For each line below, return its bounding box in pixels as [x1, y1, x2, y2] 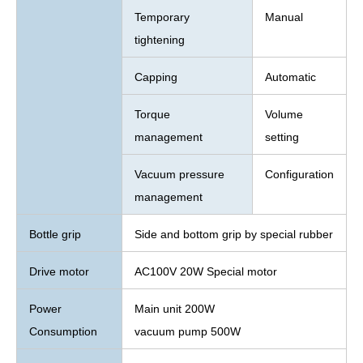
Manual [265, 10, 303, 23]
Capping [135, 70, 177, 83]
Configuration [265, 167, 334, 181]
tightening [135, 32, 185, 46]
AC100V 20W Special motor [135, 264, 277, 278]
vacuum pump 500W [135, 324, 241, 338]
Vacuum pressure [135, 167, 224, 181]
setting [265, 130, 299, 143]
